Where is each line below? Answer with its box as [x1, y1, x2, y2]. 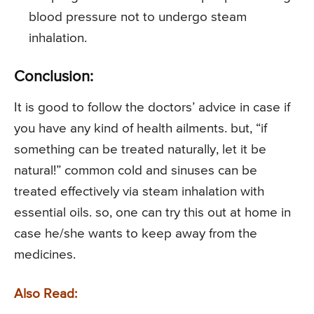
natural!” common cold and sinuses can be [14, 164, 257, 178]
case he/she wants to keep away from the [14, 227, 257, 241]
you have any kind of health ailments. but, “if [14, 122, 267, 136]
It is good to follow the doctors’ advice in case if [14, 101, 290, 115]
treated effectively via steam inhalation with [14, 185, 264, 199]
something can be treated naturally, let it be [14, 143, 266, 157]
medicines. [14, 248, 76, 262]
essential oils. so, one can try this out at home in [14, 206, 291, 220]
